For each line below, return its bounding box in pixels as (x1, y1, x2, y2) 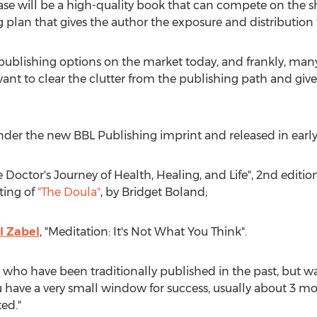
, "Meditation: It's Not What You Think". (39, 225, 247, 238)
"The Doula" (37, 185, 100, 199)
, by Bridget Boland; (100, 185, 207, 199)
